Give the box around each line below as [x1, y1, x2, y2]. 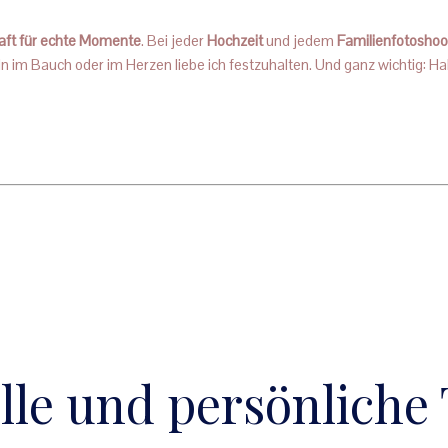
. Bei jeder [141, 30, 207, 50]
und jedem [263, 30, 337, 50]
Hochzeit [207, 30, 263, 50]
